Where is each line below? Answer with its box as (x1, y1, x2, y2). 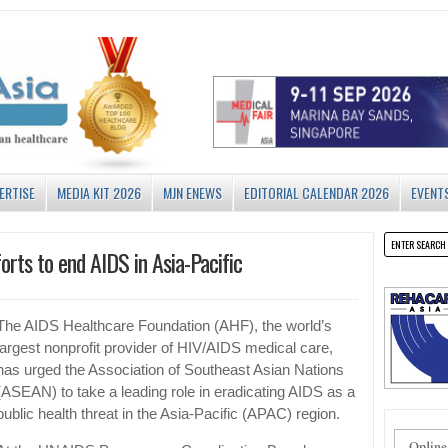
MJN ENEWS (163, 182, 222, 204)
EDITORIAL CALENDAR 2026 (244, 182, 389, 204)
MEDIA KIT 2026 (57, 182, 141, 204)
